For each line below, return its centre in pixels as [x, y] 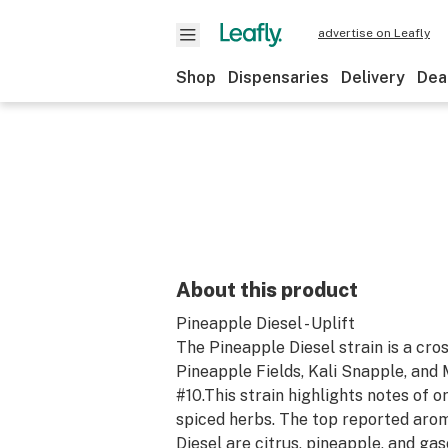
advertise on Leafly [374, 33]
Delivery [373, 77]
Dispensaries [278, 77]
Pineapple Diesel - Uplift [265, 323]
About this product [267, 290]
